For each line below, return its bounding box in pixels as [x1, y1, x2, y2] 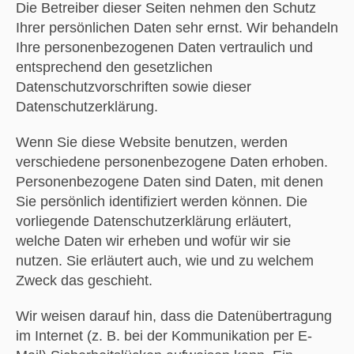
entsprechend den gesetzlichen [15, 58, 213, 75]
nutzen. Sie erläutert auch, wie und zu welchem [15, 252, 314, 269]
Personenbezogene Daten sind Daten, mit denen [15, 173, 323, 190]
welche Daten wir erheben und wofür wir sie [15, 232, 291, 249]
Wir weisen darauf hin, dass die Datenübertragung [15, 307, 332, 324]
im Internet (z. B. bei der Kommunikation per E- [15, 327, 312, 344]
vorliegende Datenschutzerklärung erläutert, [15, 213, 292, 229]
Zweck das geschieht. [15, 272, 153, 288]
